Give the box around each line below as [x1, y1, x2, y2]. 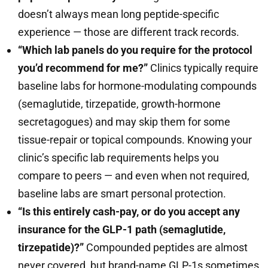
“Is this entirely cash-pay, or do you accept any [18, 205, 240, 218]
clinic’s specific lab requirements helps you [18, 151, 219, 164]
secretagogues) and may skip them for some [18, 115, 230, 128]
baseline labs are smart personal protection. [18, 187, 226, 200]
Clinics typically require [148, 62, 258, 74]
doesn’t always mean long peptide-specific [18, 8, 219, 20]
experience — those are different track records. [18, 26, 239, 38]
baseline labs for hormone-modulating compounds [18, 80, 257, 92]
